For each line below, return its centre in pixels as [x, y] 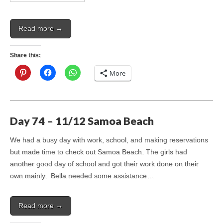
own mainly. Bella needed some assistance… [82, 176]
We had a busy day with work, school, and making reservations [109, 140]
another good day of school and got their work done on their [104, 164]
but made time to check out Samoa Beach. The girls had [99, 152]
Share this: [25, 56]
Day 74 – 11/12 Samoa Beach [82, 121]
